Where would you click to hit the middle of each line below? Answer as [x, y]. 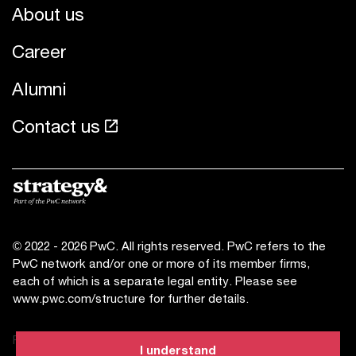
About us [48, 14]
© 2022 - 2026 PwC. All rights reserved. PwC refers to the [169, 246]
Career [39, 51]
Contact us [56, 126]
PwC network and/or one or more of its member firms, [161, 263]
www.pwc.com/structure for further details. [131, 298]
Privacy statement [64, 339]
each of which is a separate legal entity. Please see [155, 281]
